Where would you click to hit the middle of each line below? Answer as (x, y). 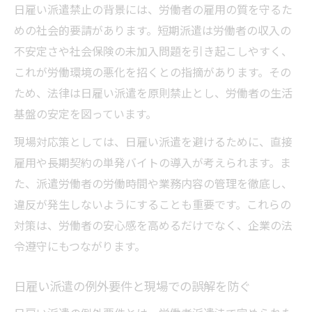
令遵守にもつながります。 (80, 246)
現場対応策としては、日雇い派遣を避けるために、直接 (153, 142)
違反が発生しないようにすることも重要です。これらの (153, 204)
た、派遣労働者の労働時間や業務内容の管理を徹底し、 (153, 184)
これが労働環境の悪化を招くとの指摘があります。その (153, 72)
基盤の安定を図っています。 (85, 114)
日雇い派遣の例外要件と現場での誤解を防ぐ (132, 286)
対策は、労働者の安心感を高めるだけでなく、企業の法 (153, 225)
